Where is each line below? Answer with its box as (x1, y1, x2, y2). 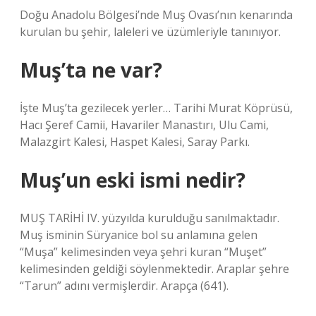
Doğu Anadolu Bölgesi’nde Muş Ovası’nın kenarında (20, 7, 293, 23)
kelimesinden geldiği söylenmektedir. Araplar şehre (20, 261, 289, 276)
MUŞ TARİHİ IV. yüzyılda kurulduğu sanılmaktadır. (20, 210, 279, 226)
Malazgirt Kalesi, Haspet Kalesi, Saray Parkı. (20, 134, 250, 150)
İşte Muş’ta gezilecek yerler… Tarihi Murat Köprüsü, (20, 100, 293, 116)
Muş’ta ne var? (20, 56, 162, 83)
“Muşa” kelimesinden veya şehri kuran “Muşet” (20, 244, 267, 260)
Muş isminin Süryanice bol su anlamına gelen (20, 227, 257, 243)
